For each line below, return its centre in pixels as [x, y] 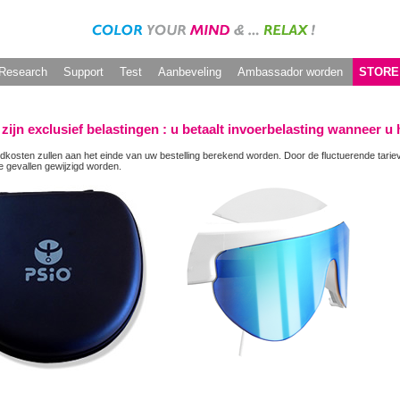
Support [83, 72]
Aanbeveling [190, 72]
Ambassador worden [290, 72]
